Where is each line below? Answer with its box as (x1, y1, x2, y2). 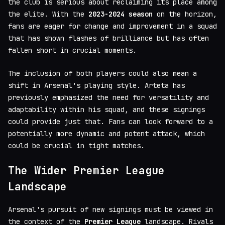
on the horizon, (153, 9, 217, 19)
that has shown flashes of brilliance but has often (8, 33, 209, 43)
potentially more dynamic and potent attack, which (8, 129, 205, 138)
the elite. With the (8, 9, 88, 19)
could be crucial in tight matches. (8, 141, 145, 150)
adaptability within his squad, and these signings (8, 104, 205, 114)
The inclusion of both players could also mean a (8, 68, 197, 78)
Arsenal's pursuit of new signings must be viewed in (8, 205, 213, 214)
